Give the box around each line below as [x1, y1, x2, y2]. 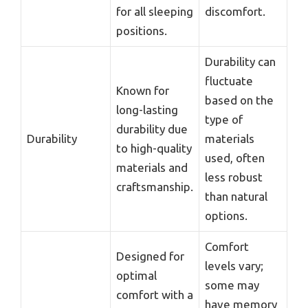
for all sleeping [116, 4, 193, 18]
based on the [205, 93, 274, 107]
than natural [205, 189, 267, 203]
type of [205, 112, 243, 126]
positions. [116, 23, 167, 37]
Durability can [205, 54, 276, 68]
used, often [205, 151, 265, 164]
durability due [116, 122, 188, 135]
